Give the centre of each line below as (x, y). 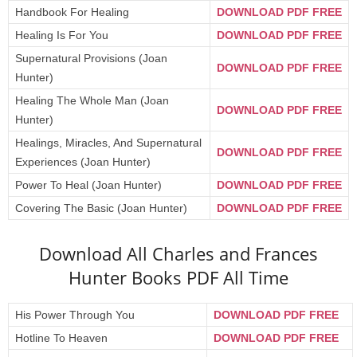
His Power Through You (75, 315)
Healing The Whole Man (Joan (92, 100)
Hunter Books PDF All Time (178, 277)
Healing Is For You (62, 35)
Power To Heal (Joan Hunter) (88, 185)
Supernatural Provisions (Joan (91, 58)
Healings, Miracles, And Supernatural (108, 143)
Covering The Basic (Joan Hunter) (101, 208)
